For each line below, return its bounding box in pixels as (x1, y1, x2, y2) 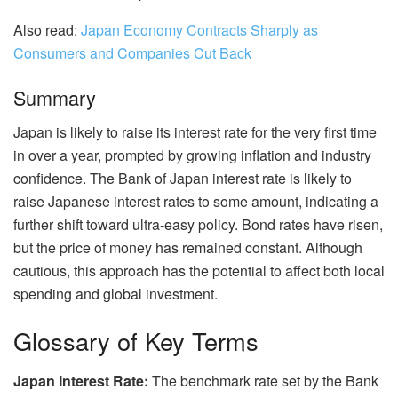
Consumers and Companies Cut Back (13, 43, 251, 64)
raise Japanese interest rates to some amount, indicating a (13, 190, 378, 211)
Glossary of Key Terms (13, 323, 259, 359)
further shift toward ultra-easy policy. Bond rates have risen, (13, 213, 383, 235)
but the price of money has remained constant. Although (13, 236, 362, 258)
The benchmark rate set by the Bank (148, 370, 378, 391)
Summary (13, 83, 96, 111)
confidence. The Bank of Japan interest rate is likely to (13, 167, 352, 188)
